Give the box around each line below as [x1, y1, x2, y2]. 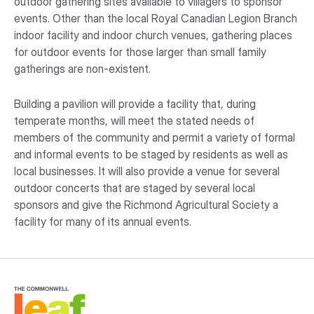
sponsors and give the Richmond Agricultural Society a [14, 198, 278, 212]
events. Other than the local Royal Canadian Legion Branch [14, 11, 297, 25]
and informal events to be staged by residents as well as [14, 147, 288, 162]
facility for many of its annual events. [14, 214, 191, 229]
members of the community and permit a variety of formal [14, 130, 295, 145]
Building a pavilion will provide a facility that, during [14, 97, 256, 111]
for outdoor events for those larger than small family [14, 44, 266, 59]
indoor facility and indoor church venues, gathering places [14, 27, 292, 42]
